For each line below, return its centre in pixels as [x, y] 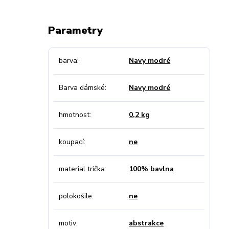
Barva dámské [82, 88]
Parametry [75, 30]
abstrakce [146, 223]
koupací [71, 142]
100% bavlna [152, 169]
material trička [82, 169]
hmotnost [74, 115]
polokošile [75, 196]
